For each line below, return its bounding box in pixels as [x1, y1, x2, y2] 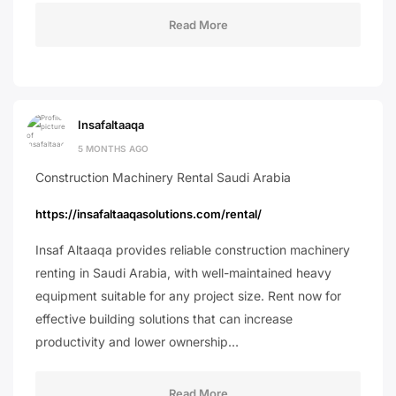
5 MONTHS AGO [78, 142, 148, 154]
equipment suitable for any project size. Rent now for [35, 288, 341, 303]
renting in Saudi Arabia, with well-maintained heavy [35, 265, 331, 280]
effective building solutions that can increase [35, 311, 293, 326]
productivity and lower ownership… [35, 334, 239, 349]
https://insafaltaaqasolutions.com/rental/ [35, 207, 262, 221]
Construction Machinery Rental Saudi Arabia [35, 170, 291, 185]
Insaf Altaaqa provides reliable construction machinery [35, 242, 350, 257]
